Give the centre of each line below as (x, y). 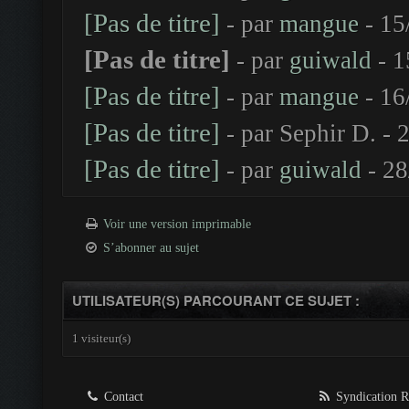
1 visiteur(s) (101, 338)
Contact (122, 397)
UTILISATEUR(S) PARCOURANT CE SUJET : (216, 300)
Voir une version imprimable (177, 224)
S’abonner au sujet (151, 248)
